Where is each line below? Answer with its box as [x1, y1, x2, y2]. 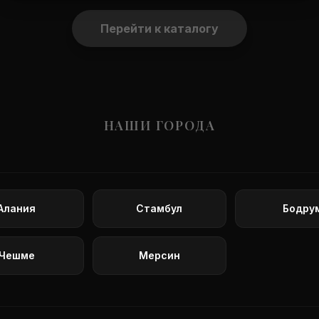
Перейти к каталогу [100, 21, 219, 36]
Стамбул [136, 202, 183, 214]
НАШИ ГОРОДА [103, 117, 216, 134]
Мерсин [138, 249, 180, 261]
